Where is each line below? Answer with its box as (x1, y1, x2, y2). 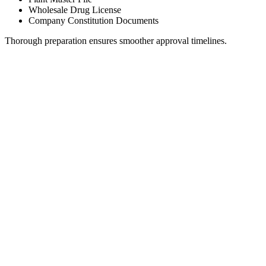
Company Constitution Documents (28, 15, 159, 26)
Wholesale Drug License (28, 4, 121, 15)
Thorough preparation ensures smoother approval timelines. (5, 35, 227, 46)
